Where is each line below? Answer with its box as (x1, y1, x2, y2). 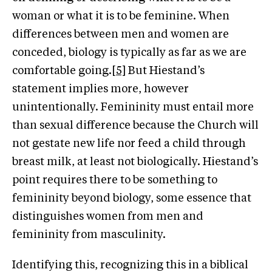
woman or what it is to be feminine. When (12, 10, 229, 22)
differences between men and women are (12, 29, 229, 40)
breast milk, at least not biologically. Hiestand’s (12, 156, 258, 168)
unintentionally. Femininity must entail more (12, 101, 254, 113)
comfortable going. (12, 65, 112, 76)
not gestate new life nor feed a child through (12, 138, 246, 149)
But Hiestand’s (126, 65, 205, 76)
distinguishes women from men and (12, 211, 203, 222)
